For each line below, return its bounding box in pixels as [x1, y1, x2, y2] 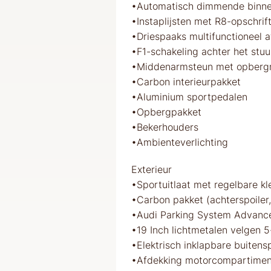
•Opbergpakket [131, 105, 201, 118]
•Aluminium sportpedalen [131, 90, 247, 103]
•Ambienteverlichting [131, 135, 228, 148]
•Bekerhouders [131, 120, 198, 133]
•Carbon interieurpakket [131, 75, 241, 88]
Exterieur [131, 163, 172, 175]
